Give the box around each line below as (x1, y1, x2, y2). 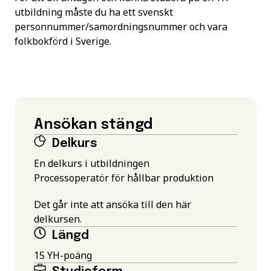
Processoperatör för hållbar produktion (34, 171, 214, 184)
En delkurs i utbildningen (34, 157, 149, 170)
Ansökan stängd (34, 117, 153, 132)
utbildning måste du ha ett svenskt (15, 5, 173, 19)
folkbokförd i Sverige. (15, 34, 111, 48)
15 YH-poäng (34, 249, 92, 262)
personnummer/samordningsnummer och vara (15, 20, 227, 33)
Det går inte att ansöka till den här (34, 198, 191, 211)
